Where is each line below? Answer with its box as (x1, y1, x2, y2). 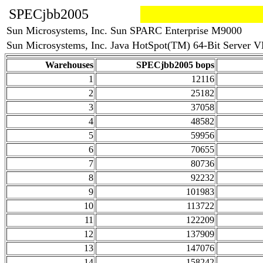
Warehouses (45, 60, 93, 70)
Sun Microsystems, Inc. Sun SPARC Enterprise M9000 (6, 25, 242, 36)
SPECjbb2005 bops (136, 60, 214, 70)
